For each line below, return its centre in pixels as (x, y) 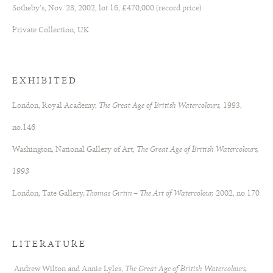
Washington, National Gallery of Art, (74, 150)
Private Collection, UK (51, 30)
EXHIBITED (45, 82)
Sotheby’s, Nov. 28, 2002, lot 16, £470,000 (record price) (107, 9)
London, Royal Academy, (55, 106)
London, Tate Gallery (48, 194)
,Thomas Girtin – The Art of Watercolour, (150, 194)
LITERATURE (49, 245)
